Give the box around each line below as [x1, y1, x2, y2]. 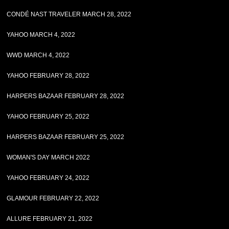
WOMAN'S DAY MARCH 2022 [7, 154, 90, 161]
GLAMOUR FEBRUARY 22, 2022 [7, 195, 100, 202]
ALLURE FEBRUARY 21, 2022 [7, 215, 93, 222]
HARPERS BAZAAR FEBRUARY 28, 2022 [7, 93, 125, 100]
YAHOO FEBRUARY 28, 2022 [7, 72, 90, 79]
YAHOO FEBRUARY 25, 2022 [7, 113, 90, 120]
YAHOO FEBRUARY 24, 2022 [7, 174, 90, 181]
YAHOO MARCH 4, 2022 [7, 31, 76, 38]
